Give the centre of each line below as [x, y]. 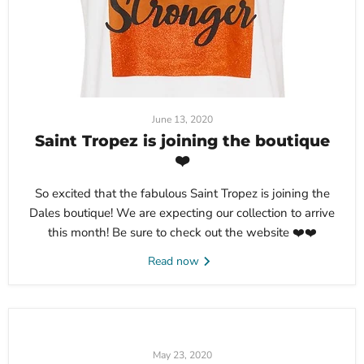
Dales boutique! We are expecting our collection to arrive [182, 213]
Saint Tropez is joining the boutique [182, 141]
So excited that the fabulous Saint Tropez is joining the [182, 194]
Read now [175, 262]
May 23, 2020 [182, 355]
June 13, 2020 [182, 120]
